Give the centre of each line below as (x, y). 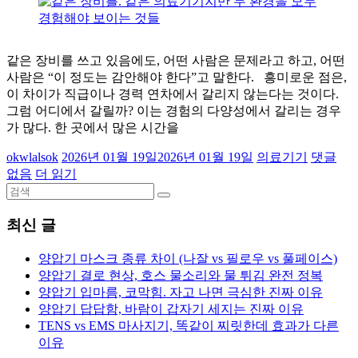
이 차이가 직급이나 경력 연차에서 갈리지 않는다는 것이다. (176, 94)
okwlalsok (32, 157)
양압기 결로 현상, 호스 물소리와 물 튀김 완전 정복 (181, 275)
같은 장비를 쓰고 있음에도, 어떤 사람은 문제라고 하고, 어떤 (176, 61)
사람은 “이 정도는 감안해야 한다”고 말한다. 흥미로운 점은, (177, 78)
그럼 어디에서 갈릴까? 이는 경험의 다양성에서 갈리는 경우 (174, 111)
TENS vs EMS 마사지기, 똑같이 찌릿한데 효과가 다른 (189, 325)
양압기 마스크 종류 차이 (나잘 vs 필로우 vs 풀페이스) (188, 258)
